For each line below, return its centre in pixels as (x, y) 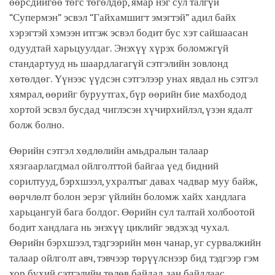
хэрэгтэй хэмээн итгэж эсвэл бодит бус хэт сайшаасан (129, 33)
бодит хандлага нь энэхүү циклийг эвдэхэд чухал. (119, 227)
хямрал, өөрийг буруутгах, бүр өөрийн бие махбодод (128, 94)
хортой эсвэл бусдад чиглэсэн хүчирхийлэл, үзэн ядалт (131, 109)
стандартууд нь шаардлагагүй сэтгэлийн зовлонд (119, 63)
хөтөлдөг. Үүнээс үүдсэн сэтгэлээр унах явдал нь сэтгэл (134, 79)
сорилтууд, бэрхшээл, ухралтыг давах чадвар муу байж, (133, 181)
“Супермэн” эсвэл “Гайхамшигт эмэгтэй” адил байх (123, 17)
